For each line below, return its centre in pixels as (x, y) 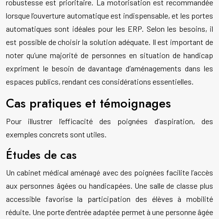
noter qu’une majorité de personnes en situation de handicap (109, 55)
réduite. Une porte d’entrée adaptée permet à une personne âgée (109, 212)
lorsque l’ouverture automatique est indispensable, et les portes (109, 16)
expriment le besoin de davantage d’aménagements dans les (109, 68)
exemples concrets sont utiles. (56, 134)
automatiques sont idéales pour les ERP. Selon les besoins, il (109, 29)
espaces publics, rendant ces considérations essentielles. (100, 82)
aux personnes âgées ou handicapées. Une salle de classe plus (109, 186)
